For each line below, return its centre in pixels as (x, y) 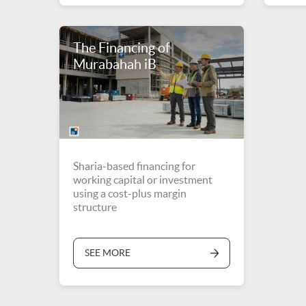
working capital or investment (143, 180)
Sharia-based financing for (134, 166)
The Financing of (122, 48)
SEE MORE (108, 253)
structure (95, 207)
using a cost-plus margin (130, 193)
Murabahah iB (115, 64)
